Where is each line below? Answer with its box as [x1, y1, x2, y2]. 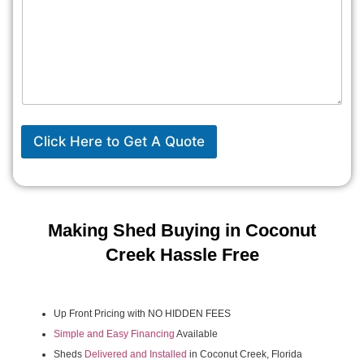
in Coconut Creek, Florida [187, 348, 302, 360]
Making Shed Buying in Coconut [48, 219, 316, 240]
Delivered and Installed [84, 348, 187, 360]
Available [175, 327, 218, 340]
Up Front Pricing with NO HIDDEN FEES [54, 307, 231, 319]
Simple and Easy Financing [54, 327, 175, 340]
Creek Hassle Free [105, 244, 259, 265]
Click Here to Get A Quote [33, 132, 205, 149]
